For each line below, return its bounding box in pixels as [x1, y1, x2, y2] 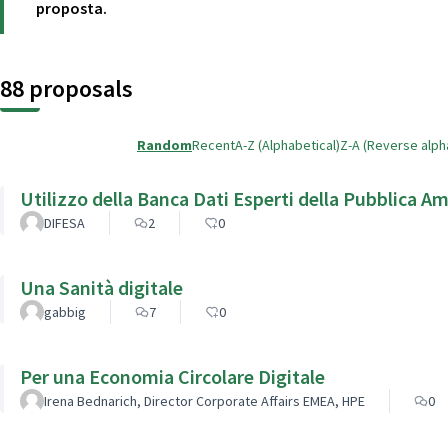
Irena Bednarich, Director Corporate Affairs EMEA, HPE [44, 391, 365, 410]
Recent [192, 135, 235, 154]
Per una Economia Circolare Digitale [20, 363, 325, 389]
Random [137, 135, 192, 154]
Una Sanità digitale [20, 274, 183, 300]
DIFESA [44, 213, 85, 232]
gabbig [44, 302, 86, 321]
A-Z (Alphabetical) [235, 135, 340, 154]
